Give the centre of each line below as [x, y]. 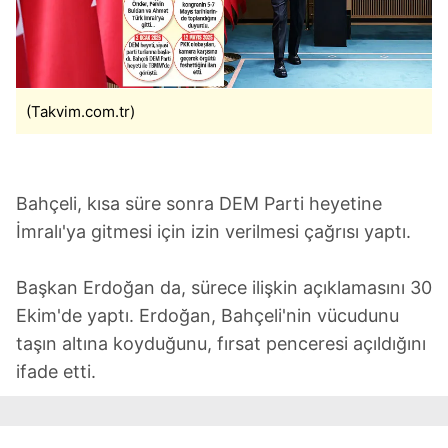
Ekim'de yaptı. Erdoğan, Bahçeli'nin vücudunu [207, 315]
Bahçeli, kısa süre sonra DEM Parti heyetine [199, 203]
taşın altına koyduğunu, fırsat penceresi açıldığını [221, 343]
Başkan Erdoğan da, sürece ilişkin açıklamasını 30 [224, 287]
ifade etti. [56, 371]
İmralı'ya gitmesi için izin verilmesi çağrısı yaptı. [213, 231]
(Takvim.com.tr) [80, 111]
